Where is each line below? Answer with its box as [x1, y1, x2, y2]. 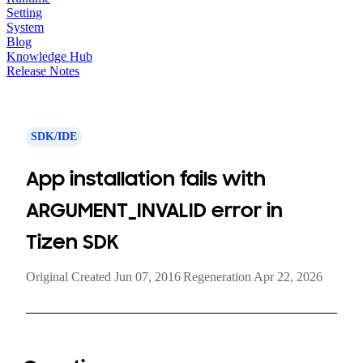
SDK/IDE [31, 130, 77, 143]
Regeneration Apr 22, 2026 [183, 270, 322, 284]
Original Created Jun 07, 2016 [26, 270, 181, 284]
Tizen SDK [26, 229, 119, 254]
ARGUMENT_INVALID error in [26, 198, 283, 223]
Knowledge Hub [6, 49, 92, 63]
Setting [6, 6, 42, 19]
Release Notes [6, 64, 79, 78]
